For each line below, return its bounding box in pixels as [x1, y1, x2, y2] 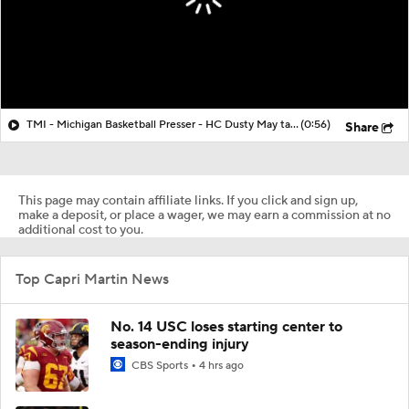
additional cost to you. [18, 221, 143, 238]
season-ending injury [110, 334, 249, 353]
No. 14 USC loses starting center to [110, 317, 342, 336]
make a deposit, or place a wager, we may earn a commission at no [18, 206, 391, 224]
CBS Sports [129, 358, 191, 372]
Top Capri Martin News [16, 269, 169, 288]
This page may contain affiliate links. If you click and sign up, [18, 192, 358, 209]
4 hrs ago [199, 358, 244, 372]
